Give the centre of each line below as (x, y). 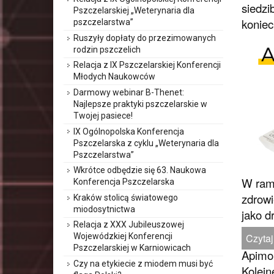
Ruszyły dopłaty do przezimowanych (145, 38)
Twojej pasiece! (103, 115)
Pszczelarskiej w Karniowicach (132, 248)
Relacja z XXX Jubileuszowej (129, 225)
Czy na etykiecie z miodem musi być (143, 263)
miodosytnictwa (104, 209)
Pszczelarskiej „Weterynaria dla (134, 11)
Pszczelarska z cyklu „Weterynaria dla (146, 143)
